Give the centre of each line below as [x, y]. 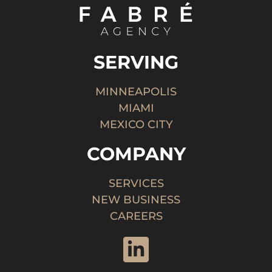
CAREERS [136, 216]
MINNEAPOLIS [136, 91]
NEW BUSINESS [136, 199]
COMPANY [136, 154]
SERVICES [136, 183]
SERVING [136, 62]
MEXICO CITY [136, 124]
